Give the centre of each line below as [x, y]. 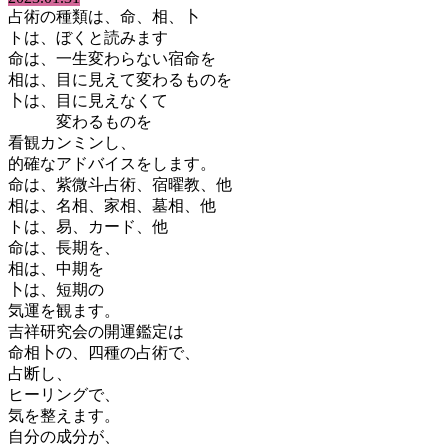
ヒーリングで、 [64, 394]
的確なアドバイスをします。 [112, 163]
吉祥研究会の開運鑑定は [96, 331]
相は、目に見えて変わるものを [120, 79]
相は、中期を [56, 268]
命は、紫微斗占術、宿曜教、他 [120, 184]
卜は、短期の [56, 289]
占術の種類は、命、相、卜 [104, 16]
